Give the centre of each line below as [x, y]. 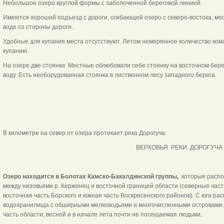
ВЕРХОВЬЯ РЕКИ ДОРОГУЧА [179, 147]
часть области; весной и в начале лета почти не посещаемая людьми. [102, 214]
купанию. [15, 51]
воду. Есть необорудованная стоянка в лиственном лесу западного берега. [109, 75]
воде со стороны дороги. [38, 27]
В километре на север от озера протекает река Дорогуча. [84, 133]
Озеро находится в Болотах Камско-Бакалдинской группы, [90, 176]
